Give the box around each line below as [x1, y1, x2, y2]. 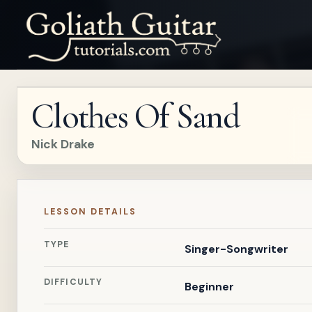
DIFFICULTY [44, 276, 103, 288]
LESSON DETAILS [44, 206, 136, 217]
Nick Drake [31, 136, 95, 152]
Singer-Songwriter [184, 242, 288, 256]
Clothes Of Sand [31, 95, 240, 137]
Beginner [184, 279, 234, 294]
